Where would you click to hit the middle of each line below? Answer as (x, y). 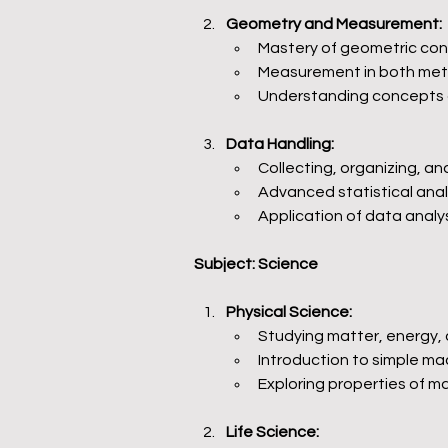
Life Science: (272, 432)
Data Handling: (280, 144)
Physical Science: (289, 312)
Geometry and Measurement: (334, 24)
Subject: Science (256, 264)
